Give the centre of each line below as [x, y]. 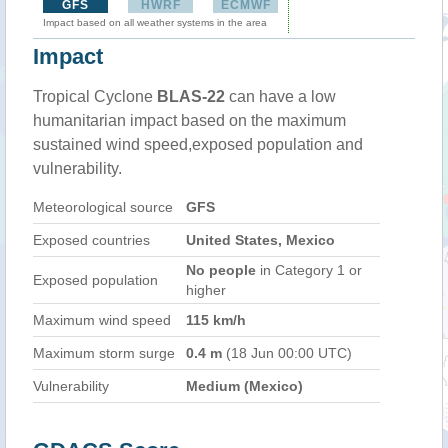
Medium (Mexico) [244, 386]
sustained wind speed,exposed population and [198, 144]
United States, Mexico [260, 240]
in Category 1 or [309, 270]
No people [221, 270]
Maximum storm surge [104, 353]
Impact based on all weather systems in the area [155, 22]
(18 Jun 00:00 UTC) [287, 353]
